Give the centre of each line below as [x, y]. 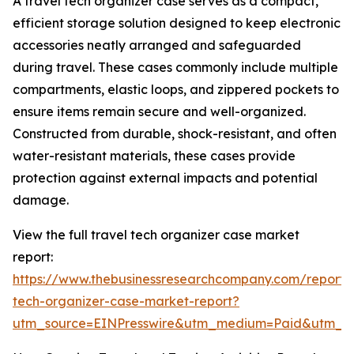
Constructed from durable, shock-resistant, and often [175, 134]
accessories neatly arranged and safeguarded [157, 45]
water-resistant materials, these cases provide [154, 156]
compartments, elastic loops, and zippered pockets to [176, 90]
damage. [41, 200]
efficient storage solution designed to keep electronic [177, 23]
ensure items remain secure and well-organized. [159, 112]
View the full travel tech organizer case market [156, 235]
